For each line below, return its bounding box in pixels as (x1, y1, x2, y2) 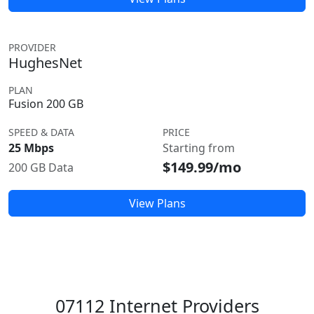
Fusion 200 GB (8, 96, 83, 111)
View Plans (128, 196, 186, 211)
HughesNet (8, 53, 82, 72)
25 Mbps (8, 140, 54, 156)
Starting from (163, 140, 235, 156)
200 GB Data (8, 160, 74, 175)
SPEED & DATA (8, 125, 74, 139)
